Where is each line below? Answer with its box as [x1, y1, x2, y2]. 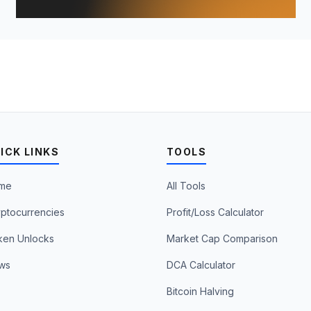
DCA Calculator [166, 259, 235, 271]
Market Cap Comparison [166, 233, 278, 244]
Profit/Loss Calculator [166, 206, 264, 218]
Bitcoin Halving [166, 285, 234, 297]
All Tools [166, 180, 205, 192]
